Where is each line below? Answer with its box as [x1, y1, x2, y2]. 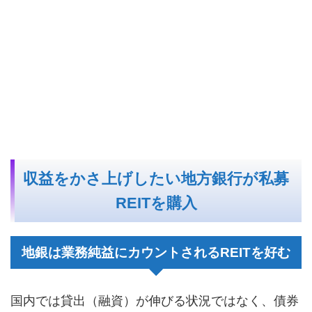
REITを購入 [115, 194, 197, 212]
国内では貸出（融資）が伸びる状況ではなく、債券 [10, 293, 299, 309]
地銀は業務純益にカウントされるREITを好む [22, 245, 290, 260]
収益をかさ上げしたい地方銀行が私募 [23, 170, 289, 188]
